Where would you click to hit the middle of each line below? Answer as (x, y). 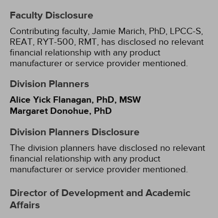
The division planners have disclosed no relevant (108, 148)
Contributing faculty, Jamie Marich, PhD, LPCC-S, (106, 31)
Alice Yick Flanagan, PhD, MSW (75, 100)
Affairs (25, 205)
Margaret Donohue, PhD (61, 111)
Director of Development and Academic (100, 193)
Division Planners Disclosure (75, 132)
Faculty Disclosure (52, 16)
